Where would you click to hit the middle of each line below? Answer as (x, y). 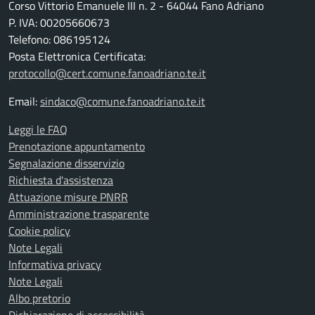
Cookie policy (39, 231)
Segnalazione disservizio (66, 163)
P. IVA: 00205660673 (59, 23)
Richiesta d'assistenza (61, 180)
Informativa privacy (55, 265)
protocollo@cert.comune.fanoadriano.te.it (107, 73)
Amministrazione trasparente (79, 214)
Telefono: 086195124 (59, 40)
